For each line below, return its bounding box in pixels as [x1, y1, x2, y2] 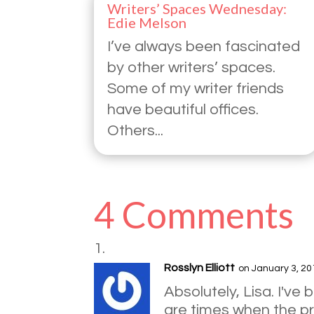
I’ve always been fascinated [107, 38, 301, 55]
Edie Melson [107, 13, 187, 31]
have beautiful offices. [107, 101, 259, 118]
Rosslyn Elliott [164, 262, 235, 274]
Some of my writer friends [107, 80, 285, 97]
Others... [107, 122, 164, 139]
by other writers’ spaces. [107, 59, 276, 76]
